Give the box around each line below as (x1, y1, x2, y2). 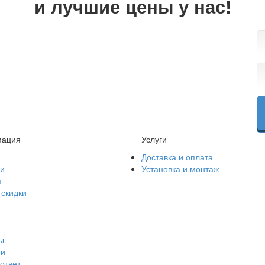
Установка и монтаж (141, 163, 219, 174)
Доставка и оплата (141, 151, 213, 163)
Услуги (141, 133, 167, 145)
